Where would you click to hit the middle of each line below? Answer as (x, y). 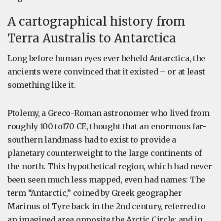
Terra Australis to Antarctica (92, 38)
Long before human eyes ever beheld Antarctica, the (107, 58)
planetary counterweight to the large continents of (105, 153)
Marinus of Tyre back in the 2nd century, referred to (107, 206)
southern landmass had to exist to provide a (92, 140)
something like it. (42, 85)
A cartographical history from (96, 21)
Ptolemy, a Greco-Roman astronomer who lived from (109, 113)
